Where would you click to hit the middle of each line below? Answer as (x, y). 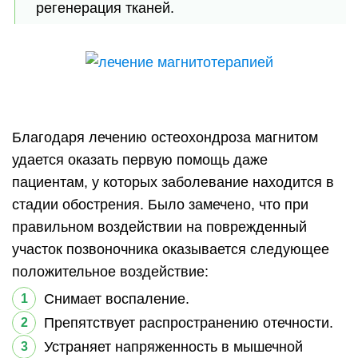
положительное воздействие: (110, 272)
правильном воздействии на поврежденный (159, 227)
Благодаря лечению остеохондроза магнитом (165, 137)
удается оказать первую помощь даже (140, 160)
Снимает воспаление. (117, 299)
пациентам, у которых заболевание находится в (173, 182)
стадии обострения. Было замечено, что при (160, 205)
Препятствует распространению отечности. (189, 323)
